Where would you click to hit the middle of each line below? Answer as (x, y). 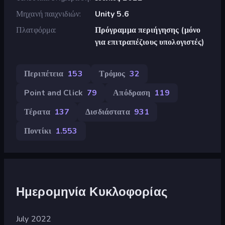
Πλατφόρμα (36, 30)
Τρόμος (112, 74)
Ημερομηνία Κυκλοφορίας (92, 192)
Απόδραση (132, 93)
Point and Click (53, 93)
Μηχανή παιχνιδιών (48, 14)
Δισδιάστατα (108, 112)
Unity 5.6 (112, 14)
